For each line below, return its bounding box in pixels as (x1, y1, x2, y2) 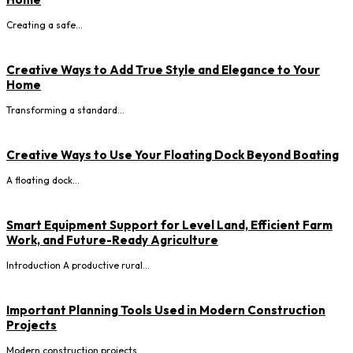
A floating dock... (6, 174, 80, 187)
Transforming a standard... (6, 104, 124, 117)
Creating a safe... (6, 19, 83, 32)
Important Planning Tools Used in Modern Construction (6, 303, 325, 318)
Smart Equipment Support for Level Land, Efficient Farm (6, 217, 333, 233)
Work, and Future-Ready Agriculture (6, 232, 218, 248)
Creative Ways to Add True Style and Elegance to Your (6, 62, 320, 78)
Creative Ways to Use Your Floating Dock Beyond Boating (6, 147, 339, 163)
